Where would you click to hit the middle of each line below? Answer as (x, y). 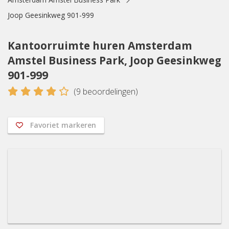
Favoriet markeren (63, 125)
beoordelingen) (109, 91)
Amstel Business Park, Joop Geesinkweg (114, 60)
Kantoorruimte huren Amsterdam (100, 45)
